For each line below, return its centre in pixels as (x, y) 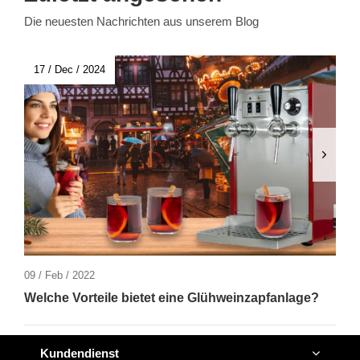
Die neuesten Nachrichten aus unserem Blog (141, 22)
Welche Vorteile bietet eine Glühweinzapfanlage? (172, 297)
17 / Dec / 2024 (70, 70)
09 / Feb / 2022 (59, 275)
